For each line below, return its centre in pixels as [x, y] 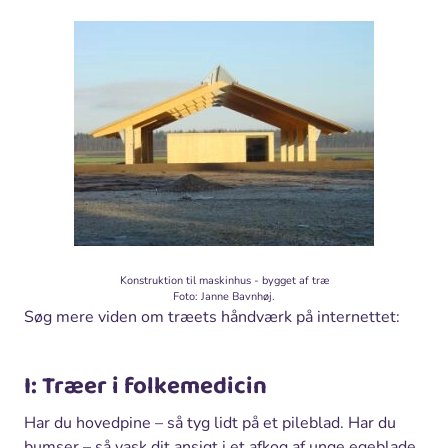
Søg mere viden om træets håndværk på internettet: [212, 317]
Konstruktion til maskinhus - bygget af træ [224, 281]
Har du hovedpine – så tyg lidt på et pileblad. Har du [210, 423]
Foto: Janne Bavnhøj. [224, 297]
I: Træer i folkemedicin [145, 387]
